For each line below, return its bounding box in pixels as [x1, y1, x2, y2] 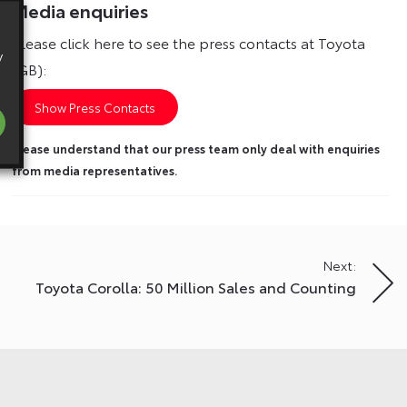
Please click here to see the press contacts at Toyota [12, 32, 366, 54]
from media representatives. [12, 162, 179, 179]
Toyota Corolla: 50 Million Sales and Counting [35, 276, 356, 298]
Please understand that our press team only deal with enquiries [12, 140, 381, 157]
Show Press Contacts [35, 99, 156, 116]
